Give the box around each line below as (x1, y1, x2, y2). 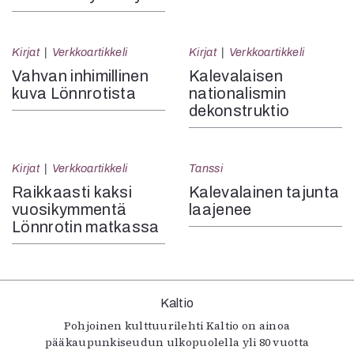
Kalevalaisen (189, 67, 283, 85)
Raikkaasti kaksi (12, 183, 133, 201)
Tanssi (189, 162, 223, 175)
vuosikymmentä (12, 201, 127, 218)
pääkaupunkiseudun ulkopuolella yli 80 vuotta (44, 334, 310, 350)
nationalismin (189, 85, 287, 102)
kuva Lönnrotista (12, 85, 137, 102)
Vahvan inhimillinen (12, 67, 149, 85)
